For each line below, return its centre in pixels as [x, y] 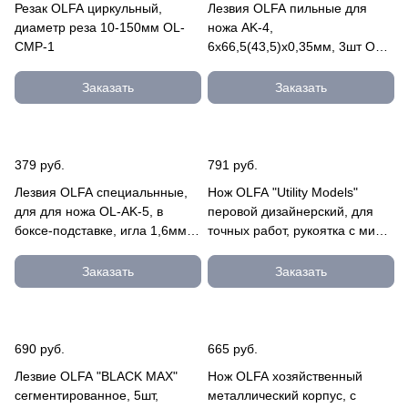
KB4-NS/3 [236, 66]
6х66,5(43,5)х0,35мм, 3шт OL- [297, 46]
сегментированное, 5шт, [87, 395]
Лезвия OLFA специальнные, [101, 192]
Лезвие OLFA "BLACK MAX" [96, 376]
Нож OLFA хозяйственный [285, 376]
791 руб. [233, 165]
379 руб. [40, 165]
